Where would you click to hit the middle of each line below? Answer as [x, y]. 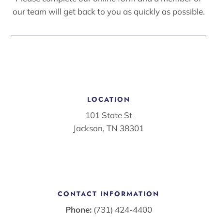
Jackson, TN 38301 [108, 128]
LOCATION [108, 100]
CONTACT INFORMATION [108, 194]
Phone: [78, 210]
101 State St [108, 115]
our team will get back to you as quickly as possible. [108, 12]
